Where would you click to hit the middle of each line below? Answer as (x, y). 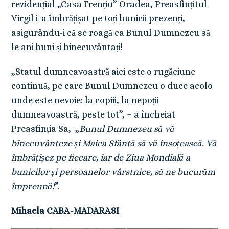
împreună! (33, 186)
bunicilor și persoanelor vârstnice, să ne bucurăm (113, 172)
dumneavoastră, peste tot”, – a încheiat (94, 115)
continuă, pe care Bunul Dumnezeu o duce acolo (112, 86)
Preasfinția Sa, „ (45, 129)
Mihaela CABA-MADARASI (65, 211)
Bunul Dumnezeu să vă (127, 129)
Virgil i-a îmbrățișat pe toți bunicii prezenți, (98, 19)
